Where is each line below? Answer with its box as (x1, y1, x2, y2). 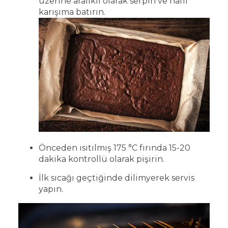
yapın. (39, 184, 65, 194)
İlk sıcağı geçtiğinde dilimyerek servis (39, 173, 194, 183)
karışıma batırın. (39, 7, 105, 17)
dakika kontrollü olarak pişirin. (39, 154, 166, 164)
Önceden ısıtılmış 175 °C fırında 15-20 (39, 143, 190, 153)
